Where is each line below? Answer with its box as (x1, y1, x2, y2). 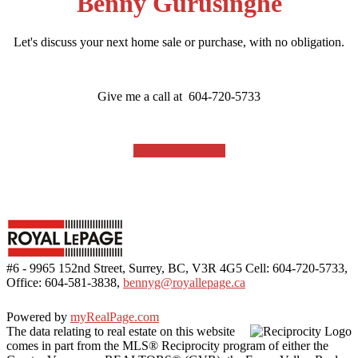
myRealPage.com (70, 310, 159, 324)
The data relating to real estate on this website (6, 324, 235, 339)
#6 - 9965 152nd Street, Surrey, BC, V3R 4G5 (6, 261, 242, 276)
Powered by (6, 310, 70, 324)
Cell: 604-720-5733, (245, 261, 348, 276)
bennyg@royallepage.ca (123, 276, 245, 290)
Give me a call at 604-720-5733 (97, 89, 261, 104)
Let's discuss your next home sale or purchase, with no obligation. (14, 35, 344, 50)
